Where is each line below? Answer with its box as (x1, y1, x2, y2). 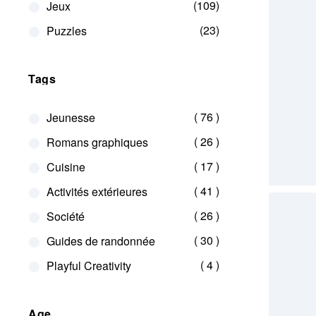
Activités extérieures (46, 183, 147, 200)
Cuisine (46, 159, 85, 175)
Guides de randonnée (46, 233, 155, 249)
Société (46, 208, 85, 224)
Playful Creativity (46, 257, 131, 274)
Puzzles (46, 23, 87, 39)
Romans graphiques (46, 134, 148, 150)
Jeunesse (46, 109, 95, 126)
